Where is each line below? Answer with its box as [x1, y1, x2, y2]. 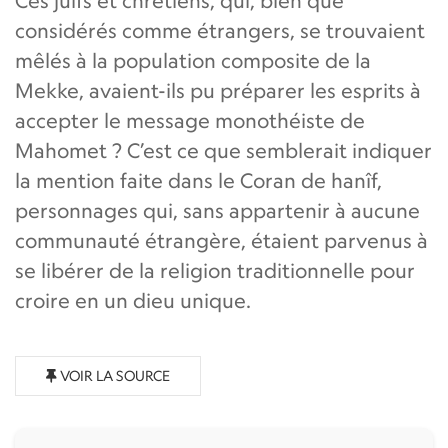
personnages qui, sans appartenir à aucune [15, 197, 420, 223]
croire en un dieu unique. [15, 287, 251, 313]
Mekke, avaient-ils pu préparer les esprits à [15, 77, 421, 103]
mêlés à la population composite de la [15, 47, 371, 73]
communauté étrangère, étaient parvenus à [15, 227, 428, 253]
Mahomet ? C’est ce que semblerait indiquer [15, 137, 432, 163]
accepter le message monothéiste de [15, 107, 365, 133]
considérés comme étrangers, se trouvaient [15, 17, 425, 43]
